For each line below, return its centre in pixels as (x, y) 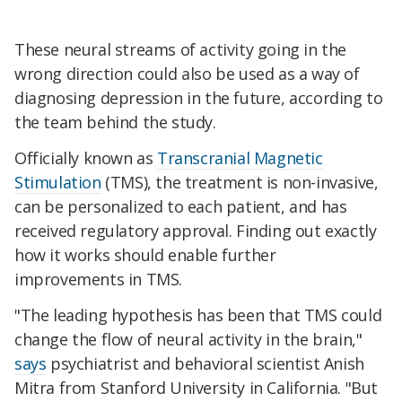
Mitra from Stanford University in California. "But (197, 388)
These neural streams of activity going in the (181, 50)
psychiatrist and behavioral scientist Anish (205, 364)
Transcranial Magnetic (240, 158)
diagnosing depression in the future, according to (199, 98)
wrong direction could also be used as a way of (187, 74)
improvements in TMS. (99, 280)
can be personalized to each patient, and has (181, 207)
